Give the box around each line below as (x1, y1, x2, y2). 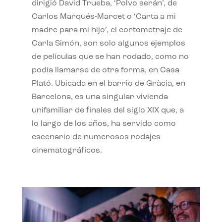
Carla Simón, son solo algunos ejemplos (31, 40, 185, 48)
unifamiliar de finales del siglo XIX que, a (31, 107, 184, 115)
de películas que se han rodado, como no (31, 53, 189, 61)
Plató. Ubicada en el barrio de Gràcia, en (31, 80, 185, 88)
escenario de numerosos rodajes (31, 133, 161, 142)
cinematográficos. (31, 147, 102, 155)
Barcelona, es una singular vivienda (31, 93, 168, 102)
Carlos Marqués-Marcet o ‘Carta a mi (31, 13, 176, 21)
